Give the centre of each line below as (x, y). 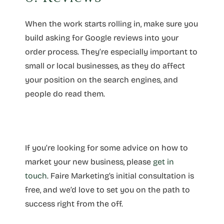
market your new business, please (89, 161)
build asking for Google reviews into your (102, 37)
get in (163, 161)
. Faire (59, 175)
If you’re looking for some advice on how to (106, 147)
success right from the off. (74, 203)
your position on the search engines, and (101, 79)
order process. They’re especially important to (111, 51)
